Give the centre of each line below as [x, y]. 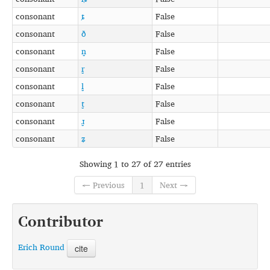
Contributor [61, 221]
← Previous [103, 185]
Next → [174, 185]
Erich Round [41, 247]
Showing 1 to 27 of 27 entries [135, 163]
